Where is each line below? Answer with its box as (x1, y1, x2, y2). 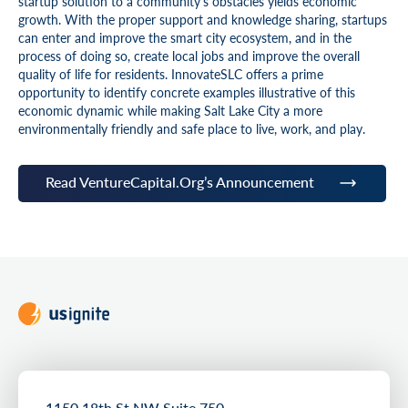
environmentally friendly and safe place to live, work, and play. (18, 119, 369, 138)
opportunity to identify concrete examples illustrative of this (18, 83, 355, 101)
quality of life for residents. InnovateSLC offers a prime (18, 65, 323, 83)
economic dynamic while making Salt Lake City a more (18, 101, 322, 119)
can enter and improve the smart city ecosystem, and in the (18, 28, 352, 46)
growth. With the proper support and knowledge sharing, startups (18, 10, 387, 28)
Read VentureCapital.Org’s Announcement (46, 170, 314, 192)
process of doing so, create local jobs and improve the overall (18, 46, 360, 65)
